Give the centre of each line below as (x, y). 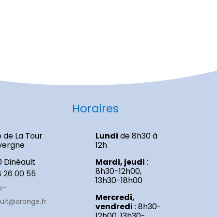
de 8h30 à (138, 136)
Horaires (96, 109)
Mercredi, (115, 197)
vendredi (114, 206)
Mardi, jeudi (120, 162)
